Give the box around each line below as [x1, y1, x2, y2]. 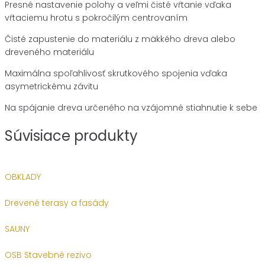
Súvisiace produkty [5, 126, 138, 146]
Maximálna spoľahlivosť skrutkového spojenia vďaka [5, 67, 227, 80]
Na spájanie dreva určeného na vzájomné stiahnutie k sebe [5, 102, 257, 114]
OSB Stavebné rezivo [5, 249, 92, 261]
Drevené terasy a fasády [5, 197, 109, 209]
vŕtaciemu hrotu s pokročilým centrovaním [5, 12, 188, 24]
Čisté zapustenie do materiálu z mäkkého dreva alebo [5, 33, 235, 46]
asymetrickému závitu [5, 80, 98, 93]
